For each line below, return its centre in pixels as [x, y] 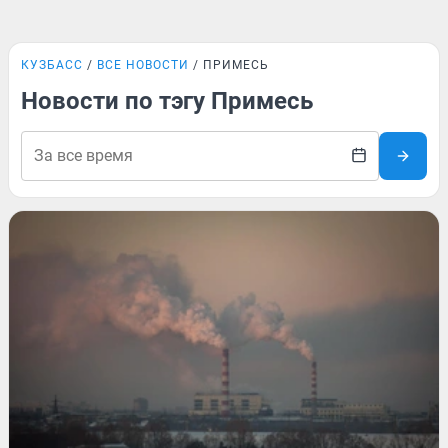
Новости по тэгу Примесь [167, 101]
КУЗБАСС [52, 65]
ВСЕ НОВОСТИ [143, 65]
